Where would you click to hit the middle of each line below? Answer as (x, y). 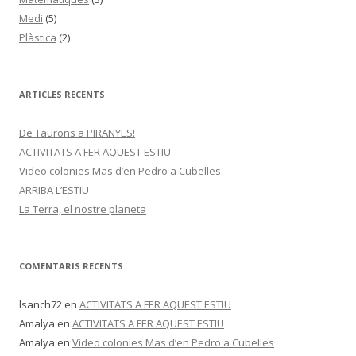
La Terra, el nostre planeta (83, 209)
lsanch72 (41, 304)
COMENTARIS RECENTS (71, 266)
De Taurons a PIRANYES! (77, 133)
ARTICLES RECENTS (62, 94)
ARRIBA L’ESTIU (54, 190)
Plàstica (38, 37)
